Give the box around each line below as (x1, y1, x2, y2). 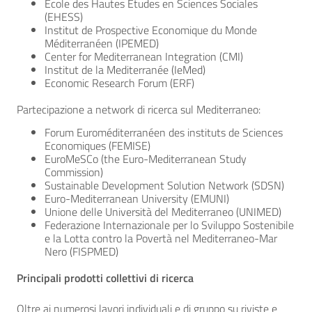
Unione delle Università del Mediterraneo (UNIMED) (45, 203, 281, 220)
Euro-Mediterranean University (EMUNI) (45, 190, 229, 207)
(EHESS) (45, 8, 83, 25)
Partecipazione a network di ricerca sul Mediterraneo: (17, 101, 260, 118)
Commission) (45, 164, 103, 180)
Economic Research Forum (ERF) (45, 75, 194, 91)
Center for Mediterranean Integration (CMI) (45, 48, 243, 65)
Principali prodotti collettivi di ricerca (17, 270, 194, 286)
